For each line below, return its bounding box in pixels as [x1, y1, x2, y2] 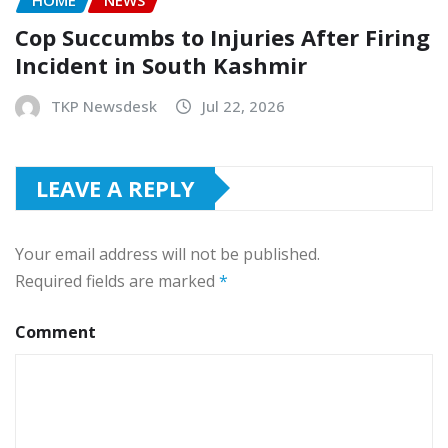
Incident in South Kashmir [15, 49, 307, 80]
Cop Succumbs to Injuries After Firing [15, 21, 430, 52]
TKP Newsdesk [51, 95, 157, 116]
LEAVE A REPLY [36, 172, 195, 203]
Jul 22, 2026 [202, 95, 285, 116]
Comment [15, 320, 96, 343]
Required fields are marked [15, 269, 219, 292]
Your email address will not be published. [15, 242, 320, 265]
